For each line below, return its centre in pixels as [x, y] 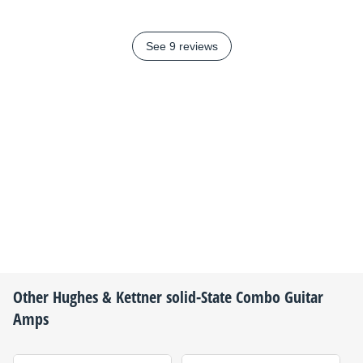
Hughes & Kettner [107, 297]
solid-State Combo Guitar [243, 297]
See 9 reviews [181, 46]
